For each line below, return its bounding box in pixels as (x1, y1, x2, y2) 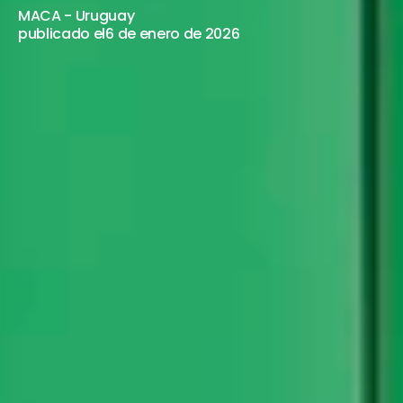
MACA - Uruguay (18, 5, 135, 26)
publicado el (18, 23, 106, 44)
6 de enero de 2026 (105, 23, 240, 44)
